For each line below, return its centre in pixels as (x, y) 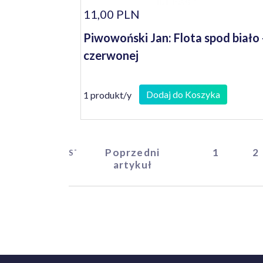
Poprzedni (133, 152)
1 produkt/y (107, 95)
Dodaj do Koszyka (183, 94)
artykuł (132, 165)
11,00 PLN (112, 14)
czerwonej (111, 55)
